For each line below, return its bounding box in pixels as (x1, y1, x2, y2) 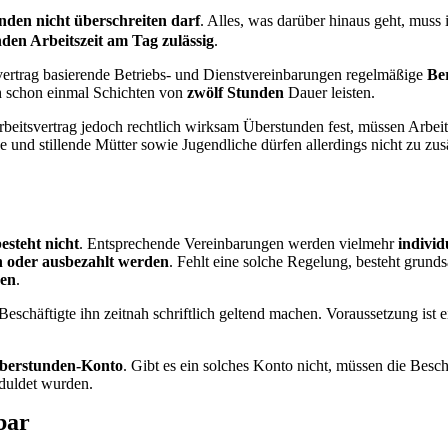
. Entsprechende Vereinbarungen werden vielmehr (79, 234, 398, 252)
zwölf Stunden (187, 83, 284, 101)
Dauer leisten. (284, 83, 375, 101)
